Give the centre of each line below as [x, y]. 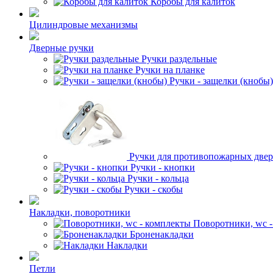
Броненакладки [162, 234]
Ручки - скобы [154, 189]
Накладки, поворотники [80, 212]
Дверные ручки [62, 48]
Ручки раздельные [179, 59]
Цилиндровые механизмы [83, 25]
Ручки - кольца [158, 178]
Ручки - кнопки [163, 167]
